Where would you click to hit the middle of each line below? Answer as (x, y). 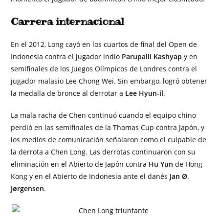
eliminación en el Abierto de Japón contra (80, 164)
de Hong (188, 164)
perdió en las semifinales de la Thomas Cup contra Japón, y (108, 127)
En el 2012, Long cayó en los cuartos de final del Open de (104, 44)
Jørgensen (28, 188)
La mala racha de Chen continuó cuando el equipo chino (104, 115)
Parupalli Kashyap (153, 56)
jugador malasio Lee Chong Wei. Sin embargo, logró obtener (109, 81)
